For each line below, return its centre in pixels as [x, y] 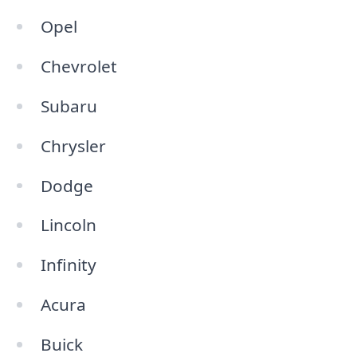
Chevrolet [78, 66]
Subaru [69, 106]
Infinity [68, 265]
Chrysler [73, 145]
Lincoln [68, 225]
